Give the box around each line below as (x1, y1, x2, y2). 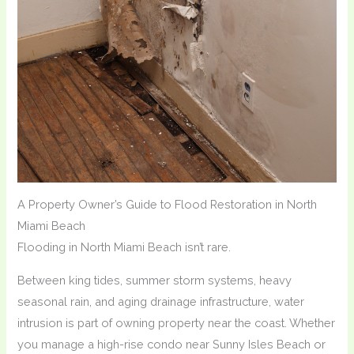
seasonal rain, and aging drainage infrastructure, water (17, 294, 305, 308)
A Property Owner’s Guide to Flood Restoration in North (17, 198, 318, 212)
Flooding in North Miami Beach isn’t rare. (17, 240, 232, 254)
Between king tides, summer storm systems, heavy (17, 273, 292, 287)
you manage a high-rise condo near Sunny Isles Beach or (17, 337, 326, 351)
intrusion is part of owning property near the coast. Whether (17, 315, 336, 330)
